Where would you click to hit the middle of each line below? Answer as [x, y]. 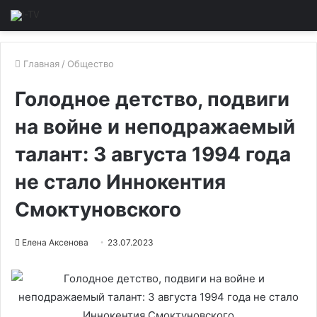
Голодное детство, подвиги [152, 99]
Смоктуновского [98, 209]
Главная [40, 64]
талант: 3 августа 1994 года [153, 154]
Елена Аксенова [55, 242]
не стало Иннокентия [120, 182]
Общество [91, 64]
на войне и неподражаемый [155, 127]
